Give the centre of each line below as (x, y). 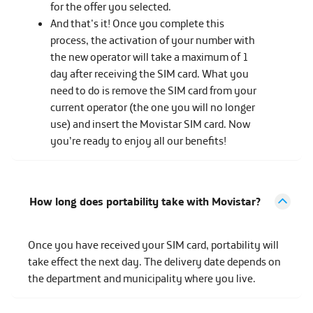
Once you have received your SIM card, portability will (153, 245)
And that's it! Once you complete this (137, 23)
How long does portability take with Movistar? (145, 201)
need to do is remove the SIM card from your (153, 90)
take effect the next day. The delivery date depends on (154, 261)
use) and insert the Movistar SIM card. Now (150, 124)
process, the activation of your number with (153, 40)
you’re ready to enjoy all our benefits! (138, 140)
